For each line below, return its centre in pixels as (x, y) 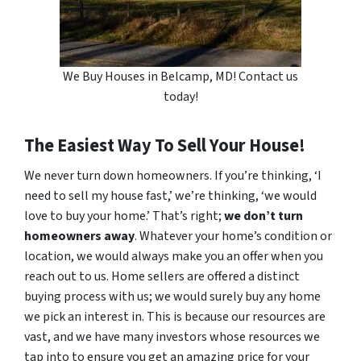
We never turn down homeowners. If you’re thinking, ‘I (173, 176)
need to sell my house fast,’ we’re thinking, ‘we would (170, 196)
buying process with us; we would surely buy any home (172, 297)
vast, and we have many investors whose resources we (172, 337)
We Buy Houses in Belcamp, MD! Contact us (180, 77)
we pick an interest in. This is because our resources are (175, 317)
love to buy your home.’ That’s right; (124, 216)
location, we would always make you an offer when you (174, 257)
